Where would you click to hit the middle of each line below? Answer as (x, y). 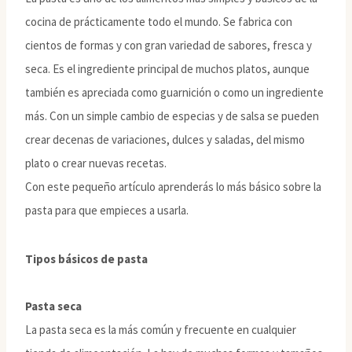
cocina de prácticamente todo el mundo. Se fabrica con (159, 21)
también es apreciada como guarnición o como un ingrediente (174, 92)
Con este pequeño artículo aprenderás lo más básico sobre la (173, 186)
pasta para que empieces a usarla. (107, 210)
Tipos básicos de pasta (86, 258)
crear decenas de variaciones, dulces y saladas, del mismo (165, 139)
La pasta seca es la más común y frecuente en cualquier (161, 329)
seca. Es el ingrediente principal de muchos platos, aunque (167, 68)
